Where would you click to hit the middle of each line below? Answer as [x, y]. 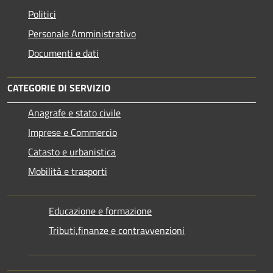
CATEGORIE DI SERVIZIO [59, 88]
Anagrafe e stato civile [74, 113]
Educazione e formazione [100, 211]
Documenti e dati [63, 53]
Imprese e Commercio [73, 133]
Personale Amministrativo [82, 34]
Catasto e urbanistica [72, 152]
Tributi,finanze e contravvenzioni [117, 231]
